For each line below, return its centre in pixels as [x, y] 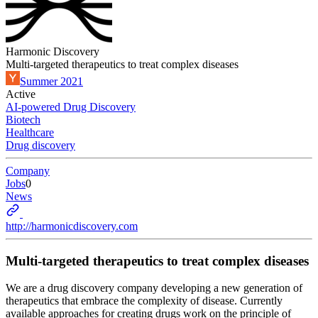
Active [21, 94]
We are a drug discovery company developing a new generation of [154, 288]
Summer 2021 [51, 81]
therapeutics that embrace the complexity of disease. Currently [144, 301]
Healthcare [30, 132]
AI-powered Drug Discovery [71, 107]
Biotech [23, 120]
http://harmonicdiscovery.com [72, 226]
